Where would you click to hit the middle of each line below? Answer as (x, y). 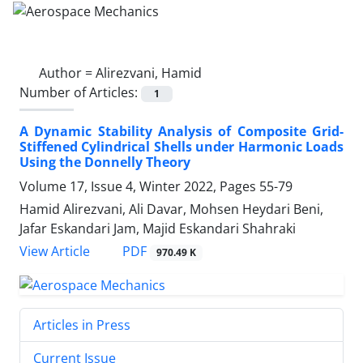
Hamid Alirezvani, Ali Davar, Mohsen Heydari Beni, (171, 209)
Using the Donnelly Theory (105, 162)
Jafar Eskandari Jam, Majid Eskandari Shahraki (158, 228)
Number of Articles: (80, 92)
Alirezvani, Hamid (149, 73)
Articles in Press (82, 325)
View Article (55, 251)
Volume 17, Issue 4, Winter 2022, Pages (139, 186)
